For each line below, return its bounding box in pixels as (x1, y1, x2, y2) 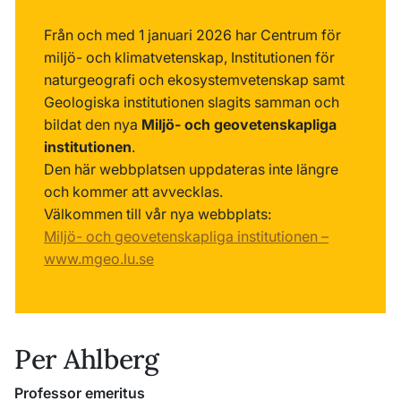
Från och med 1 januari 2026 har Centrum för (44, 26, 341, 44)
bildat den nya (44, 115, 141, 133)
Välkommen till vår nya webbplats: (44, 205, 275, 223)
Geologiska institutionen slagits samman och (44, 93, 339, 111)
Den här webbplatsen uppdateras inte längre (44, 160, 338, 178)
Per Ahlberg (14, 342, 159, 376)
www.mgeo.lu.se (44, 250, 154, 268)
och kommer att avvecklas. (44, 183, 223, 200)
